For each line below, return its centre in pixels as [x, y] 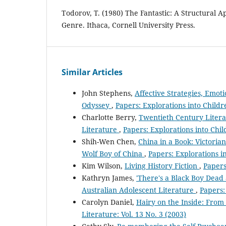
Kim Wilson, [103, 166]
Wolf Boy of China [113, 154]
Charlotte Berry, [110, 118]
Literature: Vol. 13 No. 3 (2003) [134, 214]
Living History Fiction [162, 166]
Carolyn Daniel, [109, 202]
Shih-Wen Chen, [110, 142]
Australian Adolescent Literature [139, 190]
